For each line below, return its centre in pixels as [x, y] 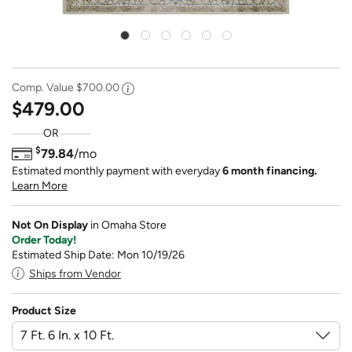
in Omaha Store [128, 225]
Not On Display [51, 225]
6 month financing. [269, 170]
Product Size [44, 310]
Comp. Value [44, 88]
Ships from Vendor [75, 273]
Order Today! [44, 240]
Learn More [40, 185]
